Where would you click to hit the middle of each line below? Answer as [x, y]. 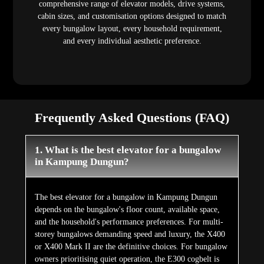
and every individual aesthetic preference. [132, 41]
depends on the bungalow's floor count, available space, [127, 210]
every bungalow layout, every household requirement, [132, 28]
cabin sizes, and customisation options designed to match [132, 16]
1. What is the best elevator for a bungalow [128, 150]
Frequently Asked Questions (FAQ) [132, 118]
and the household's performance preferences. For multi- [129, 222]
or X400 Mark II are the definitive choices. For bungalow [131, 247]
